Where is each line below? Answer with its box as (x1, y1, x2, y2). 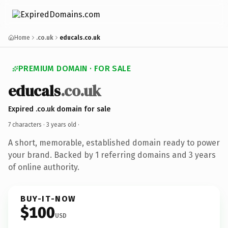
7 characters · (8, 121, 46, 128)
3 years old (46, 121, 76, 128)
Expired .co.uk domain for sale (8, 104, 110, 113)
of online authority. (8, 162, 79, 172)
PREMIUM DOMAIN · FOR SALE (18, 64, 131, 73)
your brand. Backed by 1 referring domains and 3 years (8, 150, 216, 160)
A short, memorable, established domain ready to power (8, 137, 220, 148)
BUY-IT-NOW (20, 193, 76, 204)
